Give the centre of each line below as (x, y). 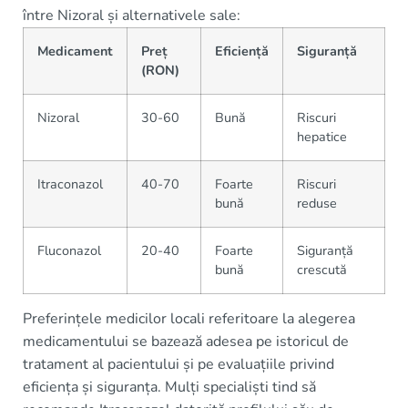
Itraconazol (70, 184)
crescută (322, 269)
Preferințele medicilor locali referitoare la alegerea (189, 318)
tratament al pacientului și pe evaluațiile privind (178, 364)
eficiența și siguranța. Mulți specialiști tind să (169, 387)
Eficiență (242, 51)
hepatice (322, 136)
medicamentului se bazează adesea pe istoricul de (186, 341)
